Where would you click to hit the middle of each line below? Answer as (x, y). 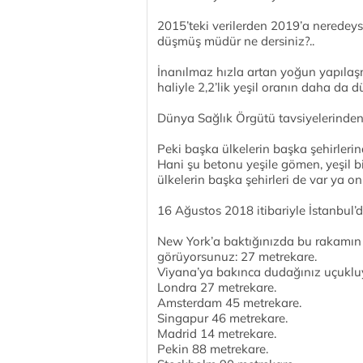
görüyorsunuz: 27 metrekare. (237, 256)
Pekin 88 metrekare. (213, 349)
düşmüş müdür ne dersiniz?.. (236, 41)
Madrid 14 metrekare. (217, 333)
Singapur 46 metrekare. (222, 318)
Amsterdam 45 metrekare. (229, 303)
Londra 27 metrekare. (217, 287)
